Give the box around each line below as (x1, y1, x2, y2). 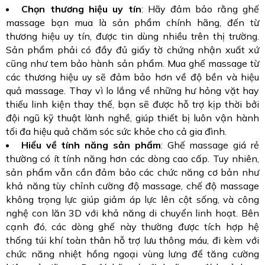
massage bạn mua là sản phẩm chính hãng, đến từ (6, 17, 259, 29)
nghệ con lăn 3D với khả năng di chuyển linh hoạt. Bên (6, 207, 259, 219)
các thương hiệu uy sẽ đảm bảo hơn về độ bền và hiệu (6, 71, 259, 83)
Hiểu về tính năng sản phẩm (21, 139, 161, 151)
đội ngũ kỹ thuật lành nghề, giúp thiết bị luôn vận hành (6, 112, 259, 124)
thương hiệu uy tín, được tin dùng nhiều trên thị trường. (6, 30, 259, 43)
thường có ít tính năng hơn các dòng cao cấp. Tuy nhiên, (6, 153, 259, 165)
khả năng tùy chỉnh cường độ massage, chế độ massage (6, 180, 259, 192)
